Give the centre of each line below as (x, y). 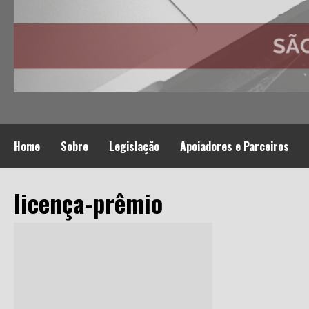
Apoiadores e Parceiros (235, 146)
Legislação (134, 146)
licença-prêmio (88, 202)
